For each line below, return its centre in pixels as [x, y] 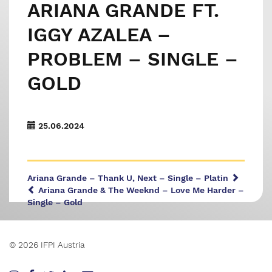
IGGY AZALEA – [99, 35]
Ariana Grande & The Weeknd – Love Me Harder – [140, 190]
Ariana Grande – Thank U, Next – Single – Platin [129, 178]
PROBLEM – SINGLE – [133, 59]
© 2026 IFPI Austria [47, 245]
